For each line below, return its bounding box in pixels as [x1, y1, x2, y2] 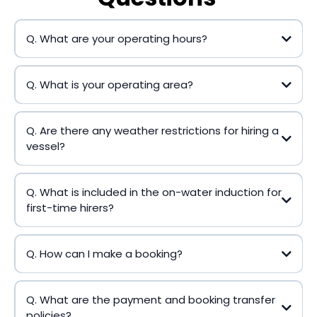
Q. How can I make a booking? [25, 246, 183, 261]
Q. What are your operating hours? [25, 30, 207, 46]
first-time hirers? [25, 200, 114, 215]
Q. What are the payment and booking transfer [25, 292, 275, 307]
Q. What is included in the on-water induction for [25, 184, 282, 200]
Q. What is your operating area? [25, 76, 193, 92]
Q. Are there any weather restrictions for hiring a [25, 122, 279, 138]
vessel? [25, 138, 65, 154]
